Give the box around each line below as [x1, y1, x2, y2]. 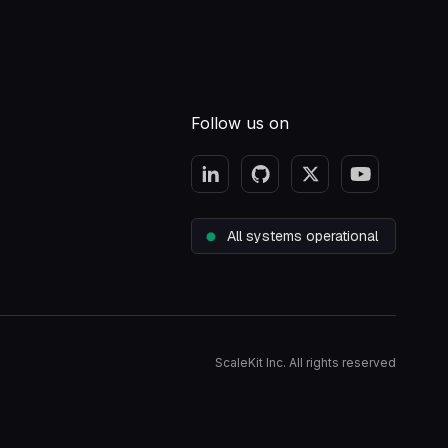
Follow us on [191, 113, 289, 134]
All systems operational [227, 227, 378, 246]
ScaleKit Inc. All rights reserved [215, 355, 396, 371]
